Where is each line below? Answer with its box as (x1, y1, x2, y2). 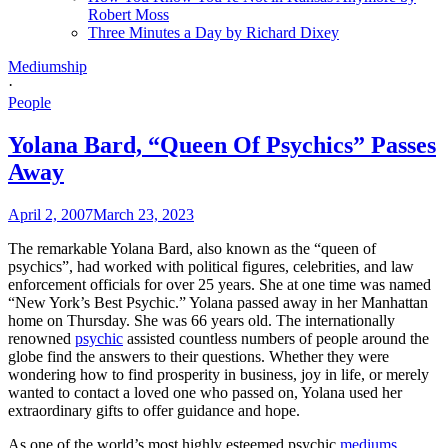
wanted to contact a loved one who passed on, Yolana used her (8, 383, 402, 401)
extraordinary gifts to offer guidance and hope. (8, 401, 300, 419)
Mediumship (8, 57, 87, 75)
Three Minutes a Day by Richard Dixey (88, 23, 339, 41)
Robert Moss (88, 5, 169, 23)
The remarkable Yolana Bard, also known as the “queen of (8, 239, 376, 257)
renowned (8, 329, 75, 347)
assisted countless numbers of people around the (123, 329, 429, 347)
